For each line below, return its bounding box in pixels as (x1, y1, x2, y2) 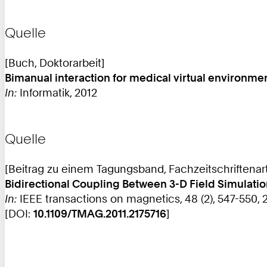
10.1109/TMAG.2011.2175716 (33, 206, 166, 220)
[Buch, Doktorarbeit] (5, 55, 105, 69)
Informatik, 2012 (17, 85, 97, 99)
